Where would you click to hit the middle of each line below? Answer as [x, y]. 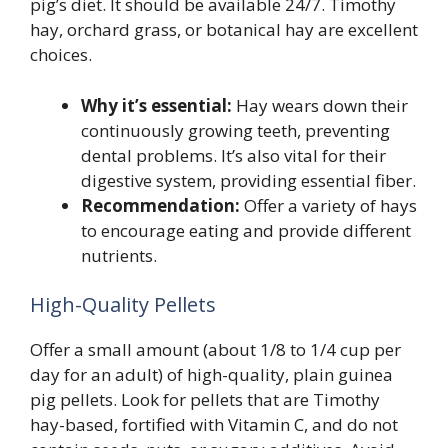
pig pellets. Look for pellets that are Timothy [205, 400]
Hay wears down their [320, 105]
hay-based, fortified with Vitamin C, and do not [214, 425]
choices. [61, 55]
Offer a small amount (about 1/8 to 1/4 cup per [215, 350]
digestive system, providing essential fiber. [248, 180]
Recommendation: [160, 205]
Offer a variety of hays [328, 205]
